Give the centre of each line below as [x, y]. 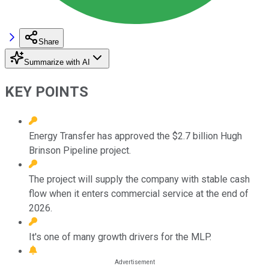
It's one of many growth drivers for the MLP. [120, 237]
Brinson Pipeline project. [80, 150]
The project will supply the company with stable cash [139, 179]
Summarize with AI [57, 62]
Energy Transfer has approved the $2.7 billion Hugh [135, 136]
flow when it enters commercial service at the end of [139, 193]
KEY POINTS [47, 92]
